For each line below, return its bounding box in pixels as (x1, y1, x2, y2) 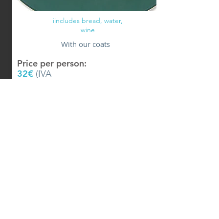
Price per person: (17, 58, 87, 69)
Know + (73, 126, 98, 134)
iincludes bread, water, (53, 16, 123, 25)
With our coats (61, 39, 110, 49)
